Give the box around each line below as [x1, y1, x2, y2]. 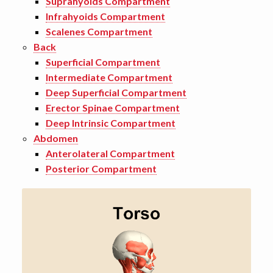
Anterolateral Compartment [46, 147, 175, 159]
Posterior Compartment [46, 163, 157, 174]
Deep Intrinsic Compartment [46, 117, 175, 129]
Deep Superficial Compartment [46, 87, 186, 98]
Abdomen [34, 132, 78, 144]
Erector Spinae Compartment [46, 102, 180, 113]
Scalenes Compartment [46, 26, 152, 37]
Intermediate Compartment [46, 71, 172, 83]
